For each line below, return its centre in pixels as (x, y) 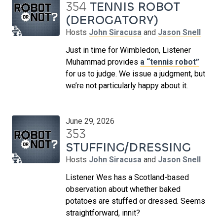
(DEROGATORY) (112, 20)
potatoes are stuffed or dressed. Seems (135, 201)
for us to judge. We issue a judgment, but (135, 74)
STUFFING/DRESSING (128, 147)
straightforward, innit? (103, 213)
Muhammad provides (103, 62)
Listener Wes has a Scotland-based (127, 177)
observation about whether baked (123, 189)
